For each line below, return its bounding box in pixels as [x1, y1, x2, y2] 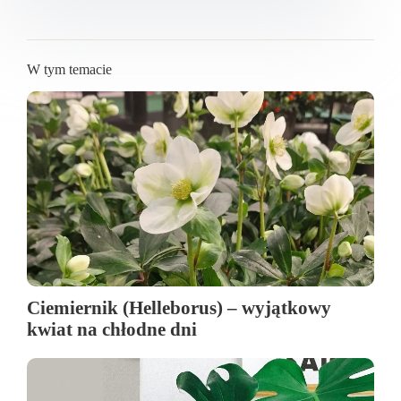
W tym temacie [27, 62, 112, 78]
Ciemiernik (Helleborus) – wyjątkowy [27, 297, 331, 319]
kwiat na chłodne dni [27, 319, 197, 340]
